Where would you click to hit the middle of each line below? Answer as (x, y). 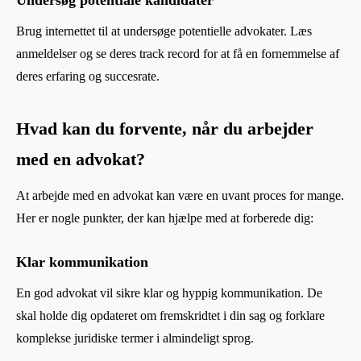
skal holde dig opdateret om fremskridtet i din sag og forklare (170, 315)
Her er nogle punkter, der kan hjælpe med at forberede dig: (165, 218)
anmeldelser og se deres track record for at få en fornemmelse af (178, 53)
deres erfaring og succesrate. (88, 76)
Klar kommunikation (82, 261)
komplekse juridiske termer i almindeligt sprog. (135, 338)
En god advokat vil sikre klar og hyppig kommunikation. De (169, 293)
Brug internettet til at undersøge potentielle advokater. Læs (164, 31)
